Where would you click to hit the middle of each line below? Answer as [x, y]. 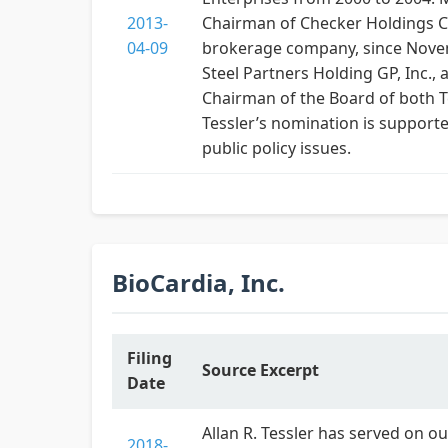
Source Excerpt [260, 370]
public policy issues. [276, 148]
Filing [149, 358]
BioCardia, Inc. [198, 282]
